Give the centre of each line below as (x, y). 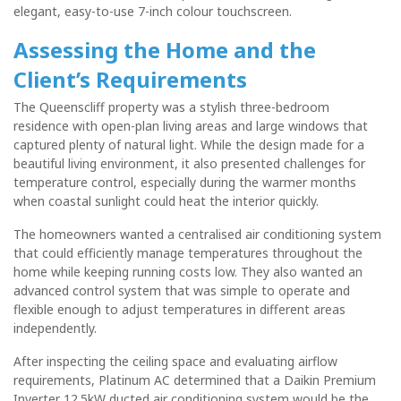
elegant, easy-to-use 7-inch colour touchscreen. (153, 11)
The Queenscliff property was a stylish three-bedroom (171, 107)
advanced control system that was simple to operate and (182, 290)
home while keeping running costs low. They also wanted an (188, 271)
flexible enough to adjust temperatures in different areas (179, 309)
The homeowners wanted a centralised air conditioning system (197, 234)
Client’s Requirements (130, 79)
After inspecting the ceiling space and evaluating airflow (175, 361)
